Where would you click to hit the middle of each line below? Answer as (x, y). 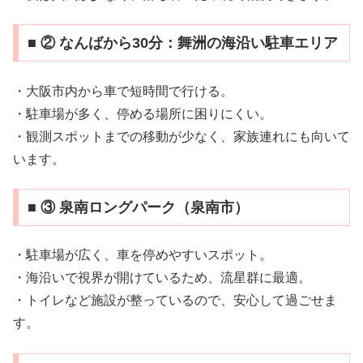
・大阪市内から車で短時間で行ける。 (123, 91)
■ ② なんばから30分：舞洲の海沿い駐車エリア (182, 43)
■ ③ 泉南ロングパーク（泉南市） (138, 207)
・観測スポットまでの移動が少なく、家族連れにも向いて (181, 136)
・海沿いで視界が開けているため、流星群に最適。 (162, 278)
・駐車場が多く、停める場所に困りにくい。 (143, 113)
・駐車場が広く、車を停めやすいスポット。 (143, 255)
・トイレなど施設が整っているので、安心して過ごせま (175, 301)
